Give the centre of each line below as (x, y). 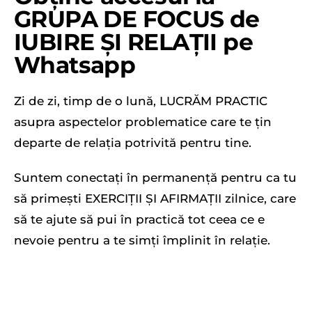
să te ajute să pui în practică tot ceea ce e (139, 220)
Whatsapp (75, 65)
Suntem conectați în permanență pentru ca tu (155, 178)
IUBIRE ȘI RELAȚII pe (133, 42)
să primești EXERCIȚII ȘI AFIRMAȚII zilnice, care (155, 199)
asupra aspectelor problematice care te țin (143, 122)
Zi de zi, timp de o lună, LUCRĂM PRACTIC (141, 101)
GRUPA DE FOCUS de (137, 19)
